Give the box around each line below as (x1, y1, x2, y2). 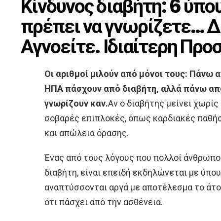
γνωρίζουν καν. (44, 98, 108, 109)
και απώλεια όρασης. (44, 128, 129, 139)
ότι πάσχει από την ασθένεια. (44, 197, 163, 208)
